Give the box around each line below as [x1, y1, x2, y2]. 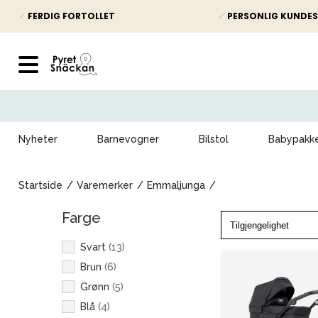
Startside [18, 180, 62, 191]
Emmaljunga [147, 180, 205, 191]
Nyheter [18, 133, 57, 145]
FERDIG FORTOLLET [26, 10, 115, 22]
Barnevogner [97, 133, 159, 145]
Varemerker [77, 180, 133, 191]
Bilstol [199, 133, 229, 145]
